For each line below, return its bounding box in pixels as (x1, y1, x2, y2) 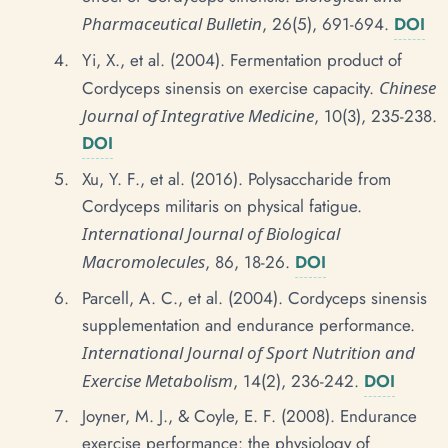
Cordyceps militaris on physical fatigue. (82, 193, 362, 218)
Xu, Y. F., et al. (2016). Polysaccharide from (82, 166, 391, 191)
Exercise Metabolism (82, 368, 233, 392)
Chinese (379, 75, 436, 99)
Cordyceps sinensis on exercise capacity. (82, 75, 379, 100)
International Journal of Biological (82, 221, 340, 245)
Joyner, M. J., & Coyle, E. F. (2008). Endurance (82, 404, 417, 429)
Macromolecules (82, 249, 205, 273)
